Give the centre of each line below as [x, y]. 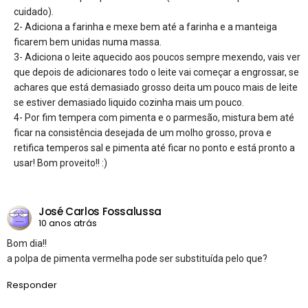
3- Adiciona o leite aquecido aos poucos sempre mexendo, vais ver [157, 57]
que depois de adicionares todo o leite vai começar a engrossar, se [156, 72]
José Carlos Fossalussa [100, 212]
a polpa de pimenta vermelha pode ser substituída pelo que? [137, 258]
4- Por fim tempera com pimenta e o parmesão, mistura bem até [154, 117]
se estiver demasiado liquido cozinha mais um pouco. [129, 102]
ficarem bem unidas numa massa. [88, 42]
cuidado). [34, 11]
